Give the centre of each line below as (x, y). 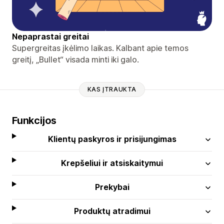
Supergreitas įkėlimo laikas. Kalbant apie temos (100, 48)
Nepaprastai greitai (50, 36)
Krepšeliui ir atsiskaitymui (112, 163)
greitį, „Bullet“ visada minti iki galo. (75, 59)
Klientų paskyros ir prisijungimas (112, 139)
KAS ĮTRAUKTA (112, 89)
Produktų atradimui (112, 211)
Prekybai (112, 187)
